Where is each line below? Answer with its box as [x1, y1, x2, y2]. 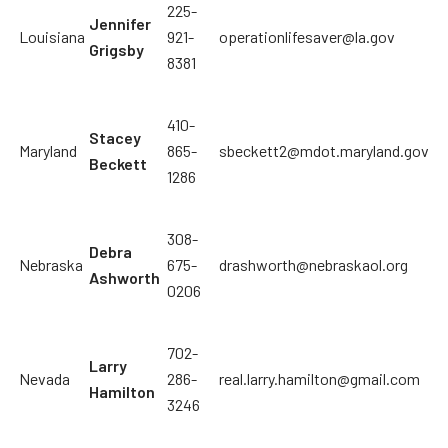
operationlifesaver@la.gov [219, 27, 395, 47]
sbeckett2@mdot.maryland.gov [219, 141, 429, 161]
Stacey [89, 128, 141, 148]
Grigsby [89, 40, 144, 60]
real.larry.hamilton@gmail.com [219, 369, 420, 389]
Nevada [19, 369, 70, 389]
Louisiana [19, 27, 85, 47]
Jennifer [89, 14, 151, 34]
